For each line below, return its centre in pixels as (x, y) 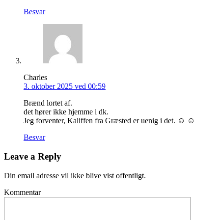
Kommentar (22, 192)
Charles (35, 78)
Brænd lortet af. (48, 103)
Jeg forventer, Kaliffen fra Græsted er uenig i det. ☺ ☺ (109, 121)
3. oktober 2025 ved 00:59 (65, 86)
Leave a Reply (33, 156)
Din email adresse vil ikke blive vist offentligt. (75, 175)
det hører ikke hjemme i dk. (66, 112)
